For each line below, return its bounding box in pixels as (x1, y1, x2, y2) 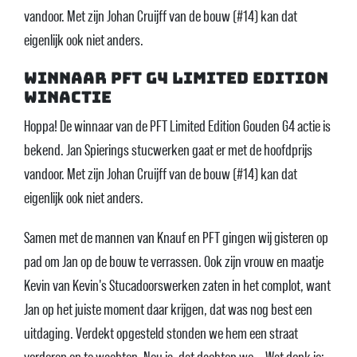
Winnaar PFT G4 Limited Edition (24, 68, 328, 88)
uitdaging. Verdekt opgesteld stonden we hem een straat (24, 324, 298, 343)
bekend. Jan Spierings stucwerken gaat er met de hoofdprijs (24, 141, 312, 159)
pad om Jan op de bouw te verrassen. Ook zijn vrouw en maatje (24, 253, 324, 271)
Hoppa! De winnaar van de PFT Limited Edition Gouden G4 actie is (24, 117, 331, 135)
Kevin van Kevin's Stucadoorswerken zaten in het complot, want (24, 277, 331, 295)
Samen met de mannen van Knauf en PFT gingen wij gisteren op (24, 229, 328, 247)
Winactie (24, 87, 112, 108)
